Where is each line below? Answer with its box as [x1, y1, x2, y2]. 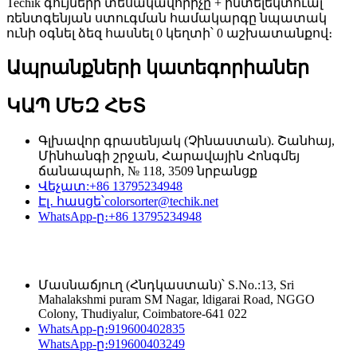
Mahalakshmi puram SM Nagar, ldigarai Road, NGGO [38, 292, 315, 307]
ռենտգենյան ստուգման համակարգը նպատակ [6, 10, 327, 25]
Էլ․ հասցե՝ [38, 194, 104, 208]
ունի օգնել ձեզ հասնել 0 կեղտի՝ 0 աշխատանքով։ [6, 25, 332, 40]
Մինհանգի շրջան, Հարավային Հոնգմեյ [38, 148, 300, 163]
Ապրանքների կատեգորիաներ [6, 57, 309, 78]
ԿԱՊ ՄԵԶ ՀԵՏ [6, 95, 146, 116]
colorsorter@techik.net [104, 194, 218, 208]
